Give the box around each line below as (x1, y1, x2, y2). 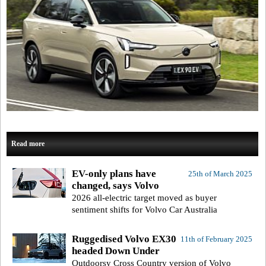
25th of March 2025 (188, 169, 252, 179)
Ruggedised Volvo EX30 (72, 233, 176, 245)
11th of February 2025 (180, 235, 252, 244)
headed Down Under (72, 245, 160, 257)
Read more (11, 140, 45, 148)
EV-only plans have (72, 168, 156, 180)
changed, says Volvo (72, 180, 159, 192)
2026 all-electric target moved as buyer (72, 193, 217, 203)
